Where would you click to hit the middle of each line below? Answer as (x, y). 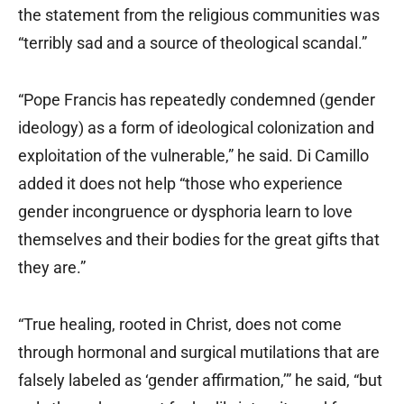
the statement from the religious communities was (199, 15)
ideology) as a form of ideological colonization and (196, 128)
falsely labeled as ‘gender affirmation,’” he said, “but (200, 381)
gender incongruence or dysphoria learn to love (185, 212)
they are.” (52, 268)
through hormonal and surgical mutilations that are (199, 353)
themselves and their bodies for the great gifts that (199, 240)
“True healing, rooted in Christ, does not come (180, 325)
